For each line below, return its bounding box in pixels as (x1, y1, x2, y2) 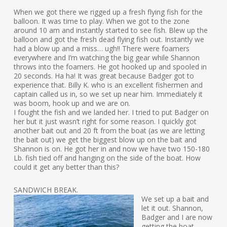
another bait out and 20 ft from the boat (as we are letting (13, 125, 205, 135)
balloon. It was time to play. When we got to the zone (13, 16, 190, 26)
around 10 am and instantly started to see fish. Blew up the (13, 25, 208, 35)
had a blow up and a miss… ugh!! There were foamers (13, 43, 190, 53)
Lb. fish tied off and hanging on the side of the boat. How (13, 153, 201, 163)
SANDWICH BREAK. (13, 184, 78, 195)
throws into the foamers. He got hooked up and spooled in (13, 61, 207, 71)
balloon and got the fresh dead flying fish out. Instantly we (13, 34, 204, 44)
